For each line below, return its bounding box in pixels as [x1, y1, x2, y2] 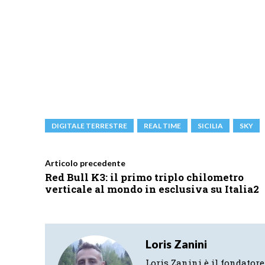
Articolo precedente [45, 158, 125, 169]
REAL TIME [144, 121, 181, 131]
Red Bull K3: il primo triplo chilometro [45, 170, 244, 185]
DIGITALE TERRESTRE [51, 121, 127, 131]
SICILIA [198, 121, 223, 131]
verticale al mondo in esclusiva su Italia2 [45, 182, 259, 196]
